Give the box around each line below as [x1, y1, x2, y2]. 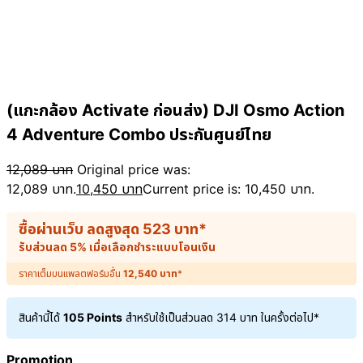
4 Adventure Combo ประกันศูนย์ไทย [6, 125, 271, 145]
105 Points [63, 310, 122, 325]
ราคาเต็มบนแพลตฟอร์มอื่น [19, 267, 123, 280]
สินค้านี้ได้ [19, 310, 63, 325]
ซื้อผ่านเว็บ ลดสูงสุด [19, 220, 143, 238]
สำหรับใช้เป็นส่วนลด [122, 310, 216, 325]
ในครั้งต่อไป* [258, 310, 319, 325]
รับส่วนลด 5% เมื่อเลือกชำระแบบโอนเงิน [19, 240, 216, 254]
